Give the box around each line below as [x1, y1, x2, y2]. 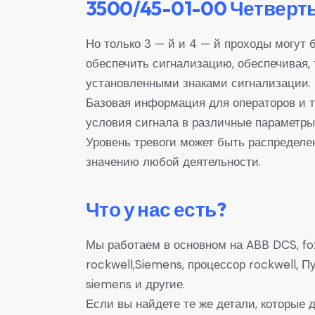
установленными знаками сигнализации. [86, 75, 311, 91]
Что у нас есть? [86, 197, 226, 222]
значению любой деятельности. [86, 153, 261, 169]
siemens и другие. [86, 276, 185, 292]
